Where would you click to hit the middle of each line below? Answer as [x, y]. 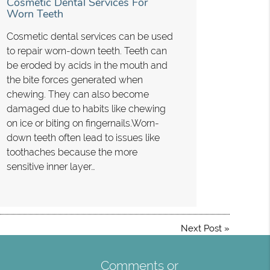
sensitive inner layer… [51, 166]
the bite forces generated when [74, 80]
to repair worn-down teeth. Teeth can [86, 51]
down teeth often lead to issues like [83, 137]
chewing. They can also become [77, 94]
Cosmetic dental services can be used [89, 36]
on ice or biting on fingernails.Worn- [83, 123]
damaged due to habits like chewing [86, 108]
